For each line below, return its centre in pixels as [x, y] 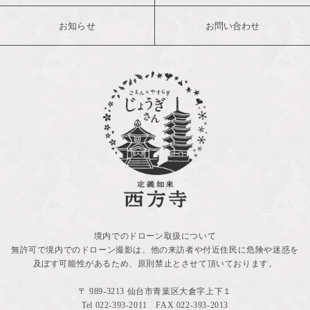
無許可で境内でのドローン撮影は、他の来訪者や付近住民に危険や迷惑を [155, 249]
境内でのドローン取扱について [155, 236]
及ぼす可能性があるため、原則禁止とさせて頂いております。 [155, 263]
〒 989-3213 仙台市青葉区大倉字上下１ [155, 291]
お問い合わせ [232, 26]
